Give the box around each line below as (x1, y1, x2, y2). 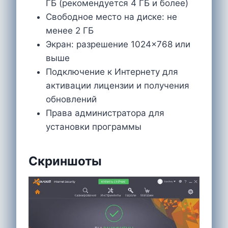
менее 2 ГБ (46, 25, 94, 36)
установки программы (46, 121, 141, 132)
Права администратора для (46, 107, 164, 118)
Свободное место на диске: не (46, 11, 177, 22)
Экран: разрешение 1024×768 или (46, 39, 190, 49)
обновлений (46, 94, 97, 104)
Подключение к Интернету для (46, 66, 178, 77)
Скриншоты (28, 153, 102, 168)
